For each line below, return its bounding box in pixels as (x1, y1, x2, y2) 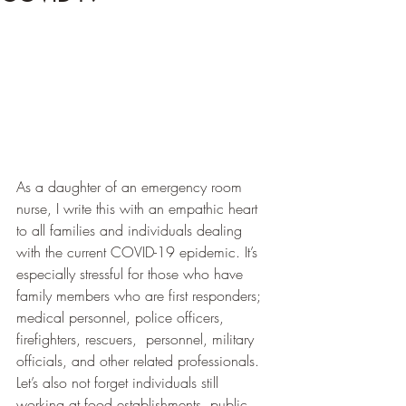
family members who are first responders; (16, 285, 266, 306)
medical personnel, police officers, (16, 307, 228, 328)
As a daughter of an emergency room (16, 177, 246, 198)
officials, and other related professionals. (16, 351, 268, 372)
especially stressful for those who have (16, 264, 247, 285)
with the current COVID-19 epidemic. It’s (16, 242, 262, 263)
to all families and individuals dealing (16, 220, 246, 241)
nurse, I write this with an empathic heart (16, 198, 262, 219)
